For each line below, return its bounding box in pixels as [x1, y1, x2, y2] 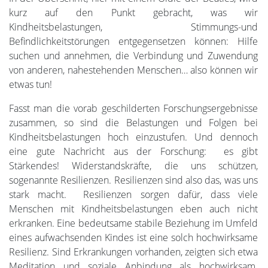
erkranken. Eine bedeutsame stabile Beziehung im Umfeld [9, 216, 258, 230]
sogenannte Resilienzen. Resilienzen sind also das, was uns [9, 173, 258, 187]
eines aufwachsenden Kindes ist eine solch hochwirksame [9, 230, 258, 244]
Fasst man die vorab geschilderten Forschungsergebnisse [9, 101, 258, 115]
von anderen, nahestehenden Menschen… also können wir [9, 63, 258, 77]
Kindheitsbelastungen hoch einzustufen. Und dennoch [9, 130, 258, 144]
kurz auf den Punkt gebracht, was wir [9, 5, 258, 19]
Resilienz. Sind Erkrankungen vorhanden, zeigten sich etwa [9, 245, 258, 258]
